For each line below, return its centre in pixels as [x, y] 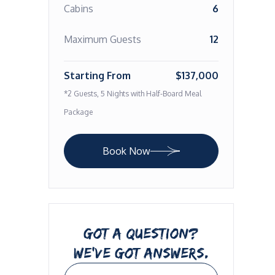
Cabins [78, 9]
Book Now [126, 151]
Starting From [97, 76]
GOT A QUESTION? [141, 233]
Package [78, 112]
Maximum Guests [102, 39]
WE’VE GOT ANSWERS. [141, 253]
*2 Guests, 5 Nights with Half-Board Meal [132, 94]
